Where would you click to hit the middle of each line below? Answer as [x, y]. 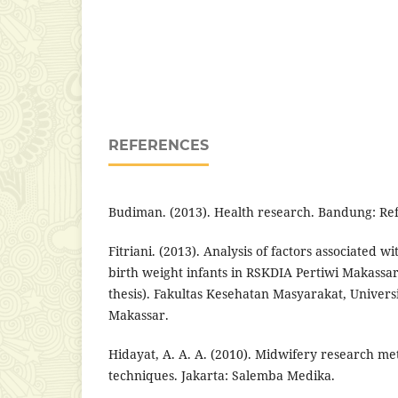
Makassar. [139, 314]
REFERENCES [159, 145]
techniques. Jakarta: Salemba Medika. [222, 375]
